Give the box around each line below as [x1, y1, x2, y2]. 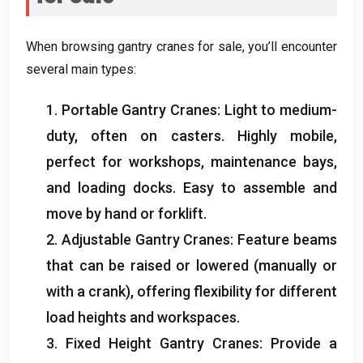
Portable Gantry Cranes [61, 100, 218, 118]
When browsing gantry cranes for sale [26, 38, 242, 54]
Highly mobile [237, 126, 335, 144]
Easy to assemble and [183, 178, 337, 196]
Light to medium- [224, 100, 338, 118]
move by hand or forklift [46, 204, 203, 222]
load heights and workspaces [46, 308, 237, 326]
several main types [26, 61, 134, 77]
